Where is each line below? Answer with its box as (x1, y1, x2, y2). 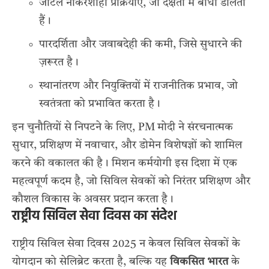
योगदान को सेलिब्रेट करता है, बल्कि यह (12, 256, 170, 268)
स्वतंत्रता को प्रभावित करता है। (39, 98, 160, 109)
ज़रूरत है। (39, 56, 79, 68)
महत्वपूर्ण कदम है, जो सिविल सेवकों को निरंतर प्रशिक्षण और (12, 175, 250, 187)
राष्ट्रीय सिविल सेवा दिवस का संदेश (12, 205, 177, 227)
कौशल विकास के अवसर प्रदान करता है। (12, 193, 174, 205)
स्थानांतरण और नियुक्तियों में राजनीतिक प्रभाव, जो (39, 80, 238, 91)
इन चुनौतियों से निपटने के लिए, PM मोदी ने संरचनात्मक (12, 121, 233, 133)
